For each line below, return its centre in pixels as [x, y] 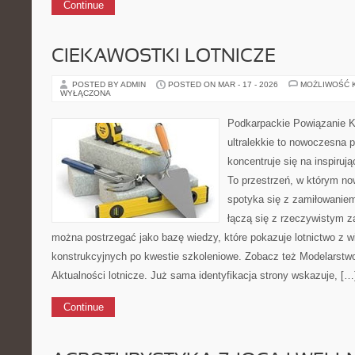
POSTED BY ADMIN [110, 84]
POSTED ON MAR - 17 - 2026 [223, 84]
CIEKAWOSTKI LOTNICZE [164, 57]
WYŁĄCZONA [86, 93]
